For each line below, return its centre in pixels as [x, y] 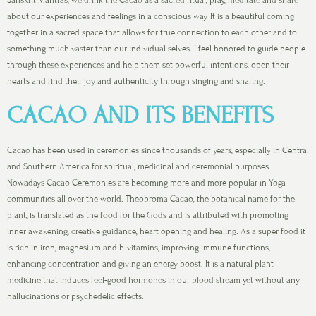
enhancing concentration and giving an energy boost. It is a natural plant [140, 264]
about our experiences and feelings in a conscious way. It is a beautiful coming [151, 16]
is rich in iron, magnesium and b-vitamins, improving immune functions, [139, 248]
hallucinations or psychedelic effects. [75, 297]
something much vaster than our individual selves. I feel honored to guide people [156, 48]
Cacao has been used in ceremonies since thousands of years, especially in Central [158, 151]
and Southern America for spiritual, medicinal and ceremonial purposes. [139, 167]
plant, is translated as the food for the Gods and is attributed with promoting [148, 215]
